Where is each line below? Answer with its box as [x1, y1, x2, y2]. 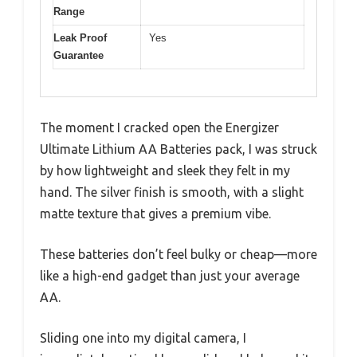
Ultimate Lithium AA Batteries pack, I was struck [40, 142, 317, 157]
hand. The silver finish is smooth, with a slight [40, 185, 304, 200]
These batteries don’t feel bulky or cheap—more [40, 247, 317, 262]
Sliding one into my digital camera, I [40, 331, 246, 346]
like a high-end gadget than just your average [40, 269, 300, 284]
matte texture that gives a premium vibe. [40, 206, 271, 222]
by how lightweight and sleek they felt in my [40, 163, 290, 178]
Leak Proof [53, 31, 107, 44]
